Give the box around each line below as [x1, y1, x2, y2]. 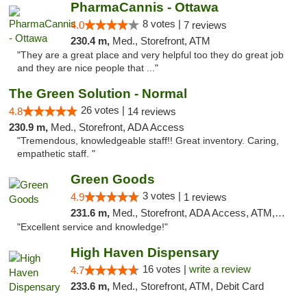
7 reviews [183, 19, 227, 31]
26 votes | [81, 104, 127, 116]
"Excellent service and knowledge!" [17, 222, 168, 232]
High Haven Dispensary [70, 245, 219, 260]
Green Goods [70, 172, 155, 186]
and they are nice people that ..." [17, 63, 158, 73]
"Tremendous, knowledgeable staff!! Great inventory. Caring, [17, 136, 279, 146]
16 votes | [142, 263, 189, 275]
